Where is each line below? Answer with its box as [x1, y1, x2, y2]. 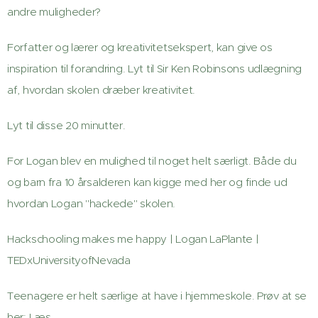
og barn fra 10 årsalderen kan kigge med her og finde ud [7, 175, 287, 189]
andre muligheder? [7, 5, 102, 18]
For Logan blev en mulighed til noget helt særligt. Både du [7, 154, 297, 168]
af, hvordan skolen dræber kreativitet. [7, 83, 196, 97]
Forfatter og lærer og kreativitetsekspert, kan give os [7, 40, 273, 54]
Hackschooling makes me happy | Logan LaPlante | [7, 232, 259, 246]
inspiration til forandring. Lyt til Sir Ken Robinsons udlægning [7, 62, 302, 75]
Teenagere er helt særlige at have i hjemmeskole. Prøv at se [7, 289, 307, 302]
